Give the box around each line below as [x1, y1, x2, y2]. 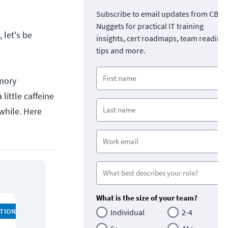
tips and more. [96, 45, 146, 55]
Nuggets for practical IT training [96, 20, 204, 31]
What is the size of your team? [96, 192, 197, 203]
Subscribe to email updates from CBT [96, 8, 223, 19]
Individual [110, 207, 145, 217]
